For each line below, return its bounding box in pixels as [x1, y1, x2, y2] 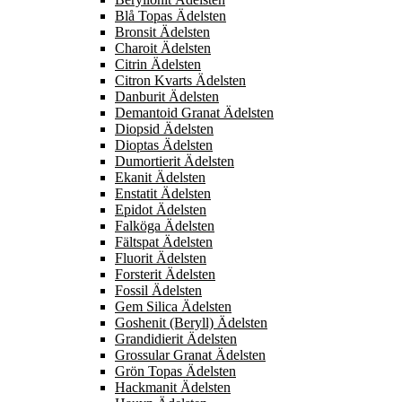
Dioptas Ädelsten [115, 137, 213, 153]
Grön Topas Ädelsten [115, 363, 236, 380]
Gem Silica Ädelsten [115, 299, 232, 315]
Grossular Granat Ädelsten [115, 347, 266, 363]
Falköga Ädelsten [115, 218, 214, 234]
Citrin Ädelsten [115, 57, 201, 73]
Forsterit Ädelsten [115, 267, 215, 283]
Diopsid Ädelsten [115, 121, 214, 137]
